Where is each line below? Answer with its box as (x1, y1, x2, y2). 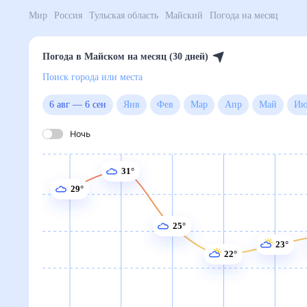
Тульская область (102, 10, 190, 22)
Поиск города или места (42, 71, 168, 84)
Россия (58, 10, 95, 22)
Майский (197, 10, 243, 22)
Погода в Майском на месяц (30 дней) (42, 51, 238, 63)
